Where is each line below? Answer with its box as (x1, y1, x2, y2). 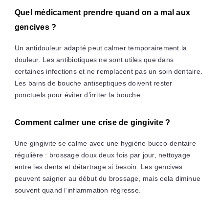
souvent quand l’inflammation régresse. (14, 186, 141, 194)
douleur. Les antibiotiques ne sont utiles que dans (14, 55, 174, 64)
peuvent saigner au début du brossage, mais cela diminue (14, 174, 201, 182)
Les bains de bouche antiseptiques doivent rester (14, 79, 173, 87)
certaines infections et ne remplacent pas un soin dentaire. (14, 67, 203, 75)
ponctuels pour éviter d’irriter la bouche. (14, 90, 143, 99)
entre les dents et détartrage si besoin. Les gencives (14, 162, 183, 171)
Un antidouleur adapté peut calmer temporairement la (14, 44, 187, 52)
